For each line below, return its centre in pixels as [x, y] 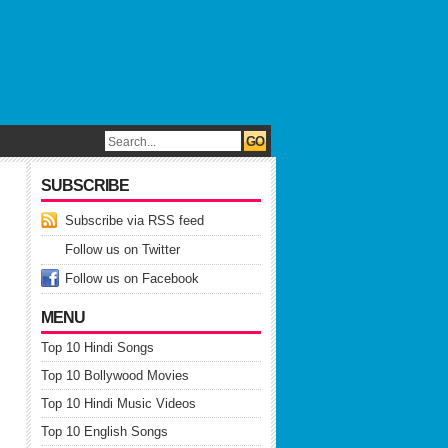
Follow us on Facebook [132, 278]
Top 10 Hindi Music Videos [118, 403]
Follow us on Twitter [122, 249]
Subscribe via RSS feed [134, 220]
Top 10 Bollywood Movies [115, 375]
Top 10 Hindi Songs [97, 347]
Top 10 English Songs [104, 431]
